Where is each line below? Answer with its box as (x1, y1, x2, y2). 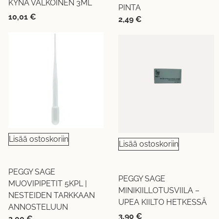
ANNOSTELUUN (8, 202, 68, 212)
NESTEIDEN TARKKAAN (8, 191, 95, 200)
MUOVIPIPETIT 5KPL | (8, 179, 87, 189)
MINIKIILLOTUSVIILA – (118, 186, 200, 196)
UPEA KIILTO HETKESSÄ (118, 197, 207, 207)
